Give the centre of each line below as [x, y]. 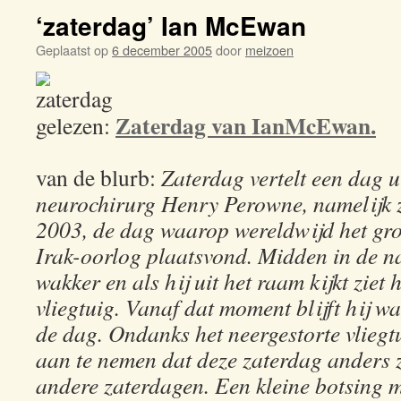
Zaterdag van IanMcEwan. [246, 125]
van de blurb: [98, 177]
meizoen [269, 50]
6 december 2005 [162, 50]
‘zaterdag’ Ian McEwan [171, 26]
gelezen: [76, 125]
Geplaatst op [72, 50]
